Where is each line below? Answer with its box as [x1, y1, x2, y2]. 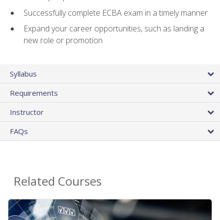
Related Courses [14, 172, 102, 189]
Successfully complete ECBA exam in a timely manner [24, 7, 208, 18]
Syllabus [10, 68, 37, 79]
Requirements [10, 87, 58, 98]
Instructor [10, 107, 44, 117]
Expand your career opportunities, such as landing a [24, 23, 204, 34]
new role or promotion [24, 35, 103, 46]
